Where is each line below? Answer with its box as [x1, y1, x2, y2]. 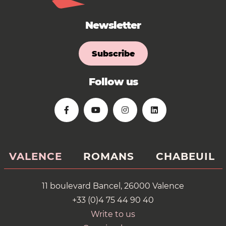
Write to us [91, 209, 135, 219]
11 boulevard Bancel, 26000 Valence [42, 181, 184, 191]
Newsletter [85, 19, 141, 31]
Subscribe [91, 49, 135, 59]
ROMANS [83, 150, 134, 162]
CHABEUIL [155, 150, 215, 162]
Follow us [88, 76, 138, 88]
